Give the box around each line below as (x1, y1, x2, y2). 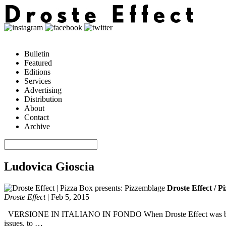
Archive (24, 122, 50, 131)
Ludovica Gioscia (4, 159, 94, 173)
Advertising (24, 86, 62, 94)
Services (24, 77, 51, 85)
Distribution (24, 95, 62, 103)
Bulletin (24, 49, 49, 58)
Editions (24, 68, 50, 76)
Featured (24, 59, 52, 67)
